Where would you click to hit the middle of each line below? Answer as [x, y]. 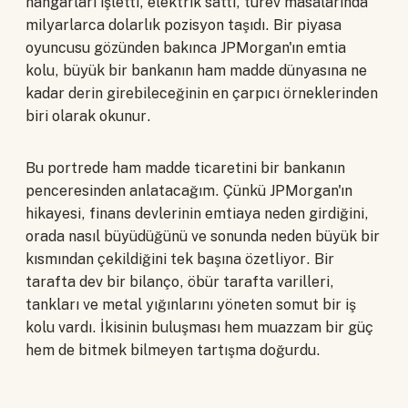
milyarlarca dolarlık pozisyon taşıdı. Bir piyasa [184, 25]
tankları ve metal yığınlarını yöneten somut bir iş [191, 305]
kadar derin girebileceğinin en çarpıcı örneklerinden [202, 94]
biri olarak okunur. [88, 117]
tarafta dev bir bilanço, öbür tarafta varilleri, [180, 282]
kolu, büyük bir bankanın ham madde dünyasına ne [196, 71]
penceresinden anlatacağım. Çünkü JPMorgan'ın [189, 191]
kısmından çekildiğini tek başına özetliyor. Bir [180, 260]
